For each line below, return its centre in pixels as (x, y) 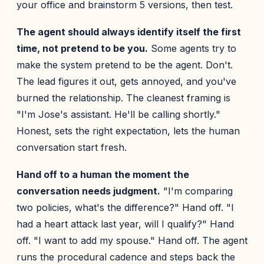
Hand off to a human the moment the (103, 174)
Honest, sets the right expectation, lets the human (128, 131)
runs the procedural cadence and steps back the (126, 257)
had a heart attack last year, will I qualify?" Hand (125, 224)
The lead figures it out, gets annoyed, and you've (126, 81)
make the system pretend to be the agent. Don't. (125, 65)
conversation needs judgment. (88, 191)
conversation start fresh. (72, 147)
